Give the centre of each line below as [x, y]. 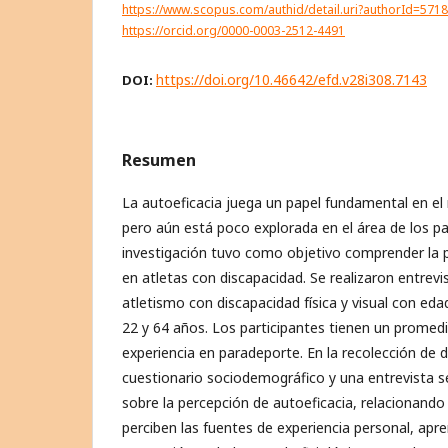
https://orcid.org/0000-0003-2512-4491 [233, 30]
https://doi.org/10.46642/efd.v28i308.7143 [291, 80]
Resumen [159, 160]
